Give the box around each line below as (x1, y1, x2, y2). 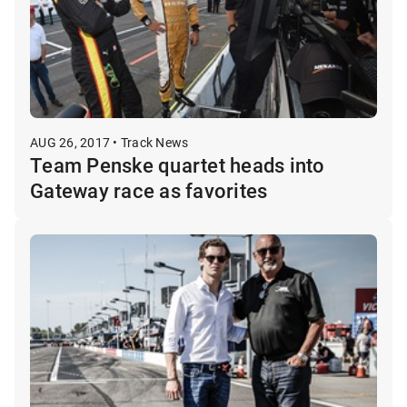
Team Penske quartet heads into (30, 151, 325, 178)
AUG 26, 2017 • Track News (30, 133, 189, 151)
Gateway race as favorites (30, 176, 268, 203)
